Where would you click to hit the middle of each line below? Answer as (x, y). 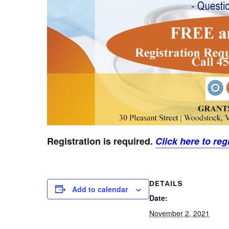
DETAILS (166, 183)
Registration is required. (101, 141)
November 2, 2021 (179, 213)
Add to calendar (100, 189)
